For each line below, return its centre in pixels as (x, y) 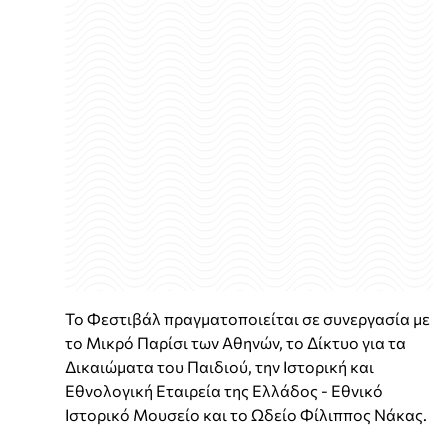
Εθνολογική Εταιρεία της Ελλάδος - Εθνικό (224, 391)
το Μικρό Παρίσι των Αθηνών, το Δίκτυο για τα (235, 343)
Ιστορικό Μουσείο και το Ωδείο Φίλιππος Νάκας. (246, 415)
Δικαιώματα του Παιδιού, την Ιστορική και (219, 367)
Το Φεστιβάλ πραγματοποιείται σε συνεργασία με (247, 319)
